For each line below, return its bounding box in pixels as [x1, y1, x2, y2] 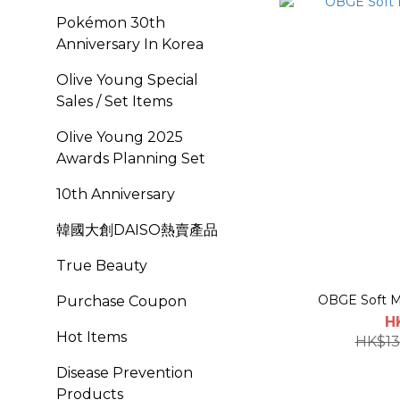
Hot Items [56, 329, 127, 346]
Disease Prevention [56, 364, 193, 381]
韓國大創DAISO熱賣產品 [56, 221, 218, 238]
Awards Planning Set [56, 150, 205, 167]
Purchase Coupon [56, 293, 187, 310]
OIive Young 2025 [56, 129, 183, 146]
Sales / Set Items [56, 93, 172, 110]
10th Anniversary [56, 186, 175, 203]
